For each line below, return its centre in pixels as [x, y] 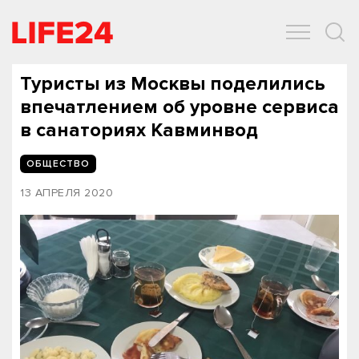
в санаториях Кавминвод [139, 130]
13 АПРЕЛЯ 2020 [67, 193]
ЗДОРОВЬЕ [222, 48]
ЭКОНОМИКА [136, 48]
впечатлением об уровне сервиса [179, 107]
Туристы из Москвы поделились [173, 84]
